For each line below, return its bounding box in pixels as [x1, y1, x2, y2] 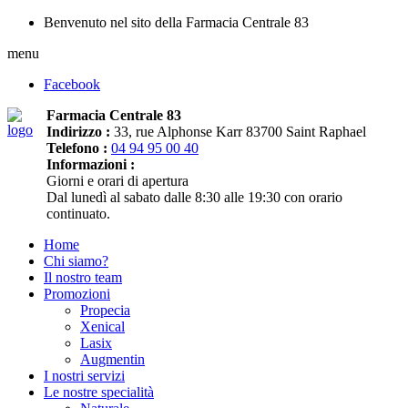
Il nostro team [44, 270, 122, 285]
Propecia [80, 302, 130, 318]
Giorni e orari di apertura [46, 173, 189, 189]
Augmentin [80, 352, 145, 367]
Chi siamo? [44, 253, 108, 269]
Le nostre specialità [44, 384, 154, 400]
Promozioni [44, 286, 110, 301]
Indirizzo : [46, 124, 110, 139]
